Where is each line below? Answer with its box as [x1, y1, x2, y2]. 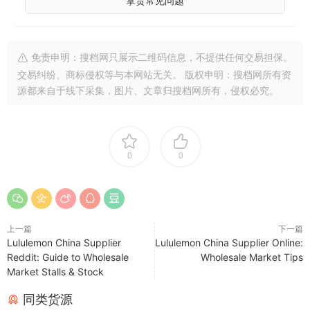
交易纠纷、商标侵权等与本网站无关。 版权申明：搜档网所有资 [17, 68, 291, 80]
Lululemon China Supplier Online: [155, 236, 303, 248]
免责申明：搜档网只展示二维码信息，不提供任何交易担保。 [28, 51, 293, 63]
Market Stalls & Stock [7, 265, 104, 277]
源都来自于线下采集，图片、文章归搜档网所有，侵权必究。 [17, 84, 279, 96]
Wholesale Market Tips [201, 250, 303, 263]
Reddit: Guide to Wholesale [7, 250, 129, 263]
